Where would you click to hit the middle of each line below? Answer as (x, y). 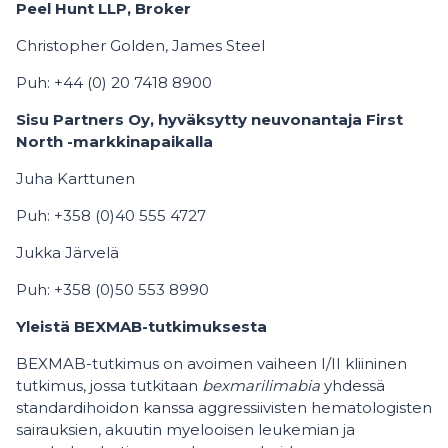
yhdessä (352, 385)
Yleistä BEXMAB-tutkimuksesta (141, 326)
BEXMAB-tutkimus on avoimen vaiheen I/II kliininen (211, 363)
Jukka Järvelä (67, 252)
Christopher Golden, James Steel (140, 45)
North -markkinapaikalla (114, 141)
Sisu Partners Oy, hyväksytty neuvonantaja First (209, 119)
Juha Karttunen (75, 178)
